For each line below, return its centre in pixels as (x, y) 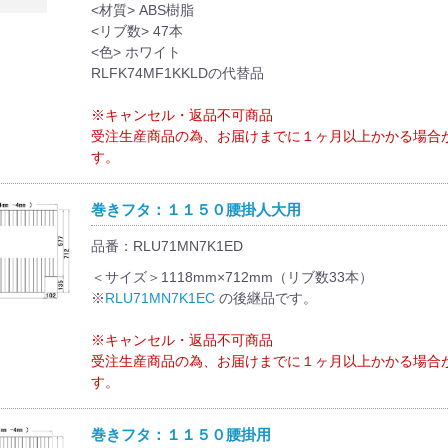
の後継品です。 (265, 297)
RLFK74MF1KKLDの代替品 (177, 72)
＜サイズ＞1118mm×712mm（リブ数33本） (231, 276)
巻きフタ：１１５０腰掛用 (180, 434)
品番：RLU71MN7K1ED (166, 245)
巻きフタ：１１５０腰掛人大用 (195, 209)
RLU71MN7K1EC (159, 297)
